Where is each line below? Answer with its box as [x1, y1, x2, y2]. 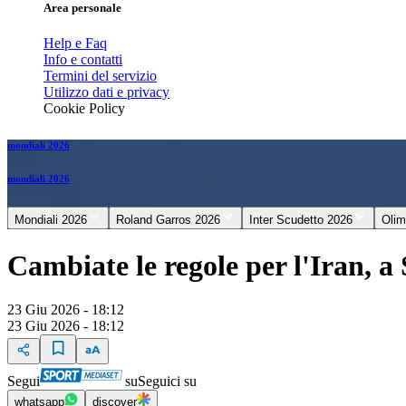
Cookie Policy [43, 101, 125, 117]
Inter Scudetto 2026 [249, 213, 353, 227]
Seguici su [138, 373, 197, 390]
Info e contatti [43, 52, 122, 68]
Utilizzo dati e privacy [43, 84, 169, 101]
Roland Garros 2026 [116, 213, 220, 227]
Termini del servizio [43, 68, 157, 84]
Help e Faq [43, 35, 107, 52]
